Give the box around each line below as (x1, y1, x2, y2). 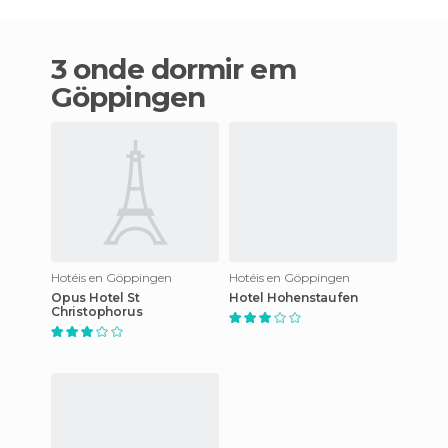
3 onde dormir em (51, 51, 67, 86)
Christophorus (51, 303, 143, 319)
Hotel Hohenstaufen (229, 289, 358, 305)
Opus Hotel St (51, 289, 140, 305)
